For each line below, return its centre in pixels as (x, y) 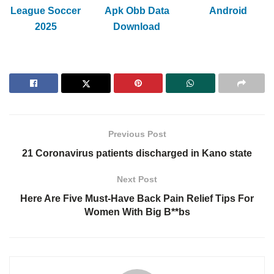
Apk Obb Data (137, 11)
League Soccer (46, 11)
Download (137, 27)
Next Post (137, 180)
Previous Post (137, 134)
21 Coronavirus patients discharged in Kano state (137, 154)
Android (228, 11)
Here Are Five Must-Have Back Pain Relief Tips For (137, 199)
